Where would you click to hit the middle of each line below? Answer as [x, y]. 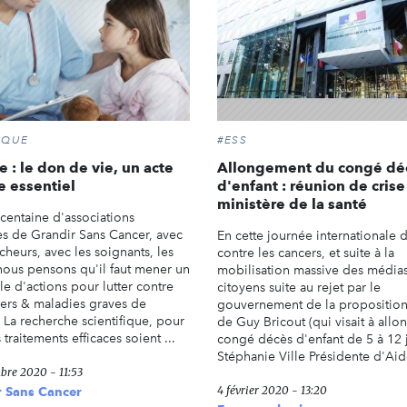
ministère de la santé [292, 203]
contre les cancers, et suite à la [306, 253]
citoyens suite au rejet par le [299, 287]
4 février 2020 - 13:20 [272, 390]
